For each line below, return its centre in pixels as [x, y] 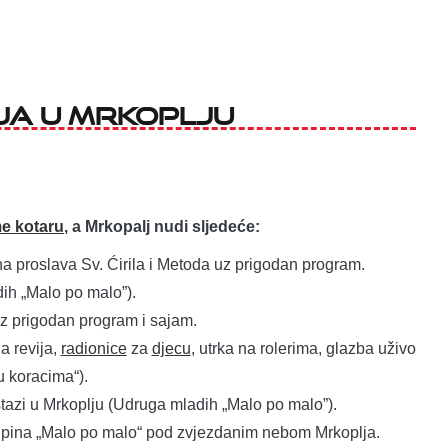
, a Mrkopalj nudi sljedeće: [162, 226]
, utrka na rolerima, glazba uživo [303, 348]
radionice [93, 348]
